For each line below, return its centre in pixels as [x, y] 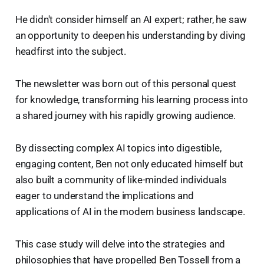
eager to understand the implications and [104, 196]
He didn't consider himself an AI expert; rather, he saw [131, 20]
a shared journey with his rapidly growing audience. [126, 116]
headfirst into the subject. [71, 52]
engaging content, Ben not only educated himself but [129, 164]
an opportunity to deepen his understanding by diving [130, 36]
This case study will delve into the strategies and [120, 244]
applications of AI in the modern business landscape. [130, 212]
